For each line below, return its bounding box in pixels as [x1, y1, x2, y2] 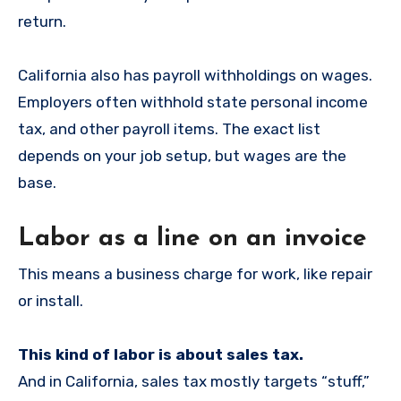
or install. [18, 292, 83, 311]
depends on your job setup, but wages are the [18, 146, 346, 165]
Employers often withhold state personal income [18, 92, 368, 111]
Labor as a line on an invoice [18, 226, 367, 252]
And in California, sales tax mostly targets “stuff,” [18, 372, 370, 391]
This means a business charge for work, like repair [18, 265, 372, 284]
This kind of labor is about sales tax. [18, 346, 303, 364]
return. [18, 12, 66, 30]
